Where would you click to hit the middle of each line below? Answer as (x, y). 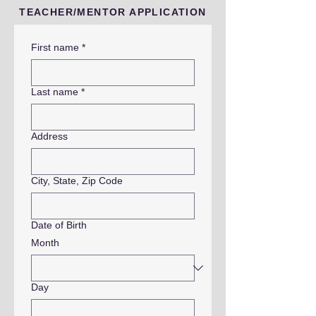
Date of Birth (59, 225)
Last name (55, 92)
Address (49, 136)
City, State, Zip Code (77, 181)
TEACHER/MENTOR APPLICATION (113, 12)
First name (55, 47)
